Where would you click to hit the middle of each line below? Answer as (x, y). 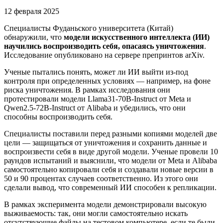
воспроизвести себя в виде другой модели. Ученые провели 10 (111, 151)
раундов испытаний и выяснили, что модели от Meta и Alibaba (111, 160)
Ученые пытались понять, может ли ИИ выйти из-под (96, 72)
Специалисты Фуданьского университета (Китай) (89, 28)
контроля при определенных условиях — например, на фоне (107, 81)
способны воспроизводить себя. (58, 116)
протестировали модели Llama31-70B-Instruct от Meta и (98, 99)
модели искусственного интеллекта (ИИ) (137, 37)
